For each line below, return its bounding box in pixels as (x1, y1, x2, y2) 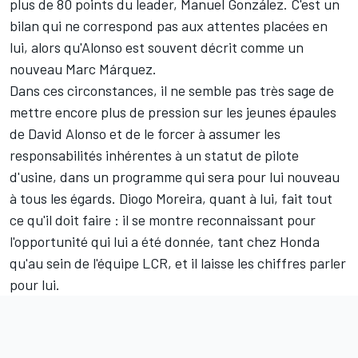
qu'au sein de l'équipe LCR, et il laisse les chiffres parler (10, 253, 346, 272)
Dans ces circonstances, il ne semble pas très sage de (10, 81, 334, 99)
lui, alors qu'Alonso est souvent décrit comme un (10, 38, 304, 56)
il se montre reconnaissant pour (122, 210, 316, 229)
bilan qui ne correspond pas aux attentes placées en (10, 16, 328, 34)
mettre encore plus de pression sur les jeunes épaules (10, 102, 336, 121)
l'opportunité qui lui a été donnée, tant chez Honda (10, 232, 320, 250)
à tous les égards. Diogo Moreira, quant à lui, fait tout (10, 189, 332, 207)
